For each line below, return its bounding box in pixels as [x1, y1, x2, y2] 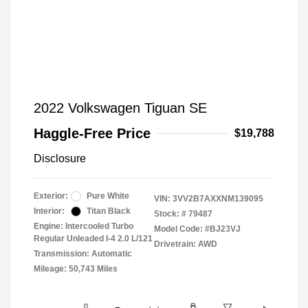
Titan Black [87, 206, 131, 216]
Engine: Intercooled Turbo [34, 221, 133, 231]
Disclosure [34, 153, 86, 164]
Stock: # [154, 209, 186, 219]
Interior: [34, 206, 65, 216]
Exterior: [34, 191, 68, 201]
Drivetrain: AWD [154, 239, 217, 249]
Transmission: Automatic [34, 249, 132, 258]
